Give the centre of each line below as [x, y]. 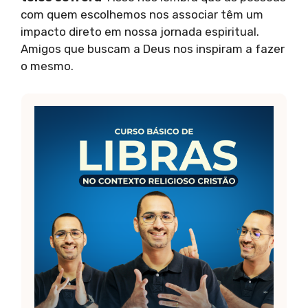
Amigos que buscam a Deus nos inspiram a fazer [153, 49]
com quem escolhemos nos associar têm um [142, 15]
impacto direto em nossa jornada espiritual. [140, 32]
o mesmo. [47, 66]
